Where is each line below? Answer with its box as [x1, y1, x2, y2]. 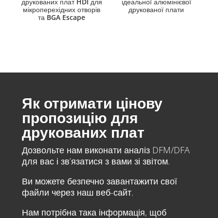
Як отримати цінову [21, 93, 163, 113]
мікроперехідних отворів [23, 5, 101, 15]
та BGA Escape [38, 13, 86, 22]
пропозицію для [21, 108, 138, 128]
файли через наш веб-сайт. [21, 186, 133, 199]
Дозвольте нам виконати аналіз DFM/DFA [21, 144, 190, 156]
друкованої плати [128, 5, 184, 15]
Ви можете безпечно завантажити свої [21, 175, 177, 187]
